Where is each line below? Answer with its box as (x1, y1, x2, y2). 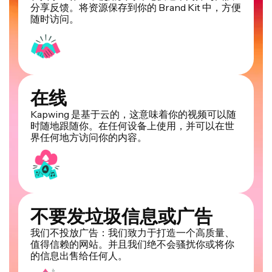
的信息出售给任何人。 (30, 250, 127, 262)
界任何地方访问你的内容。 (30, 131, 147, 144)
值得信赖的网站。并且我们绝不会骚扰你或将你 (30, 238, 234, 251)
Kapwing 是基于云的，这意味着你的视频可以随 (30, 108, 236, 121)
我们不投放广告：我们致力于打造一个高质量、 (30, 226, 234, 239)
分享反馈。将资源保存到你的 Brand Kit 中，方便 (30, 1, 241, 14)
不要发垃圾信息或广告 (30, 205, 212, 228)
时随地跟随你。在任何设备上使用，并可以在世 (30, 120, 234, 132)
